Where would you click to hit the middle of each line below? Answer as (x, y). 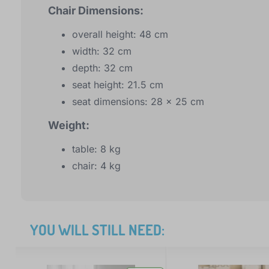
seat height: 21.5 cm (118, 85)
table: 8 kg (96, 149)
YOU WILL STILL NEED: (97, 230)
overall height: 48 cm (120, 35)
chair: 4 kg (96, 166)
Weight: (69, 125)
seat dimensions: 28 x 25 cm (138, 102)
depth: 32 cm (102, 68)
